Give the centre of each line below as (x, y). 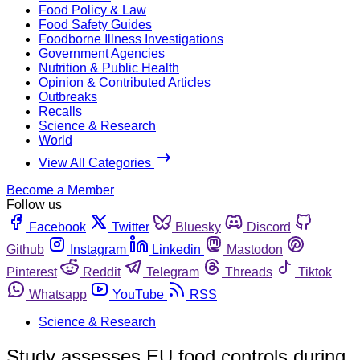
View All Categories (96, 162)
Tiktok (315, 272)
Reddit (102, 272)
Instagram (98, 249)
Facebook (57, 227)
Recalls (60, 111)
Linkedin (176, 249)
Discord (269, 227)
